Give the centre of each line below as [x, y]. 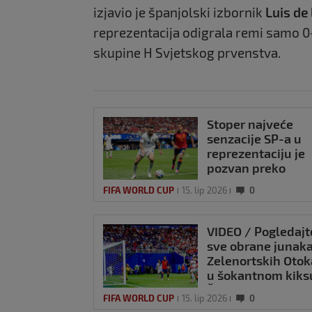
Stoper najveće [250, 124]
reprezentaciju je [256, 153]
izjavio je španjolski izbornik [178, 12]
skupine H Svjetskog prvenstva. [187, 52]
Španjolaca [239, 290]
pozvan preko [246, 167]
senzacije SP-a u [254, 138]
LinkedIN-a [239, 182]
